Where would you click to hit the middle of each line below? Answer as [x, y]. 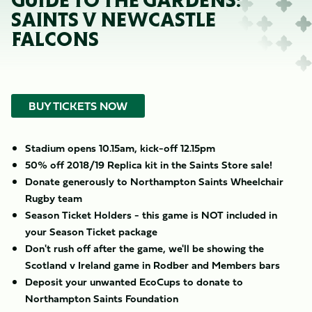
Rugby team [55, 198]
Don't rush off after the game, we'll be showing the [145, 248]
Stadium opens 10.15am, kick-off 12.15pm [120, 148]
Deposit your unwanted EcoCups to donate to [134, 282]
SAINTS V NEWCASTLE [114, 20]
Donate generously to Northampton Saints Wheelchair [154, 181]
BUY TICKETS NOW [78, 106]
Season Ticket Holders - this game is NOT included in [151, 215]
